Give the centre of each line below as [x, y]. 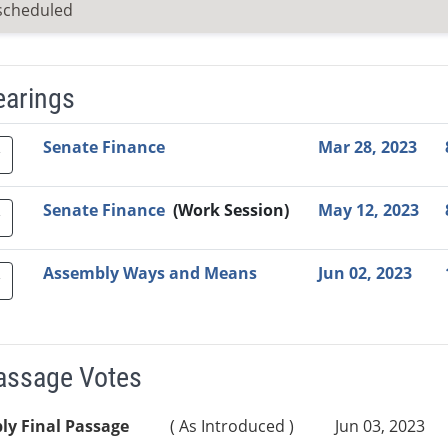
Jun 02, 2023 [364, 273]
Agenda [374, 146]
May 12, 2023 [368, 210]
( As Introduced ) [231, 426]
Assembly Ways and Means [149, 273]
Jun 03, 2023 [379, 426]
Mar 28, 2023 [367, 147]
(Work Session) [230, 210]
